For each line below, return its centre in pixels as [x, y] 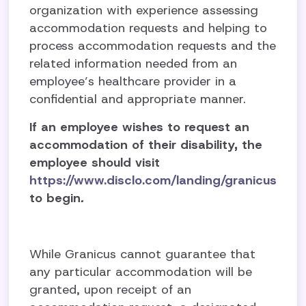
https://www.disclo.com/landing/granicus [153, 180]
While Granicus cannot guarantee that [143, 254]
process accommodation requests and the [153, 46]
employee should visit [95, 163]
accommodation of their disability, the [146, 145]
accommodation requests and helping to [149, 28]
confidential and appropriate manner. [138, 99]
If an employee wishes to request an [140, 127]
